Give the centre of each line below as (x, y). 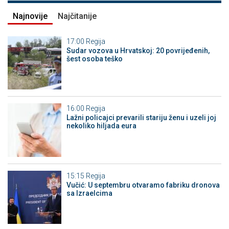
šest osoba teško (94, 59)
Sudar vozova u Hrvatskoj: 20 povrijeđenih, (138, 50)
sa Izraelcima (89, 193)
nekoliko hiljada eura (101, 126)
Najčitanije (77, 16)
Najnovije (30, 16)
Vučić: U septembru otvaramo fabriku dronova (143, 185)
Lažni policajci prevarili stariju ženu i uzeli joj (141, 118)
